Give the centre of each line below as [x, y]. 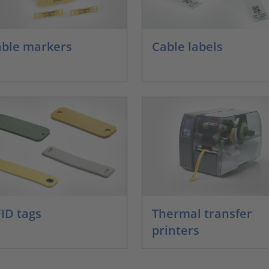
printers [175, 231]
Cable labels [187, 46]
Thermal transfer [202, 214]
